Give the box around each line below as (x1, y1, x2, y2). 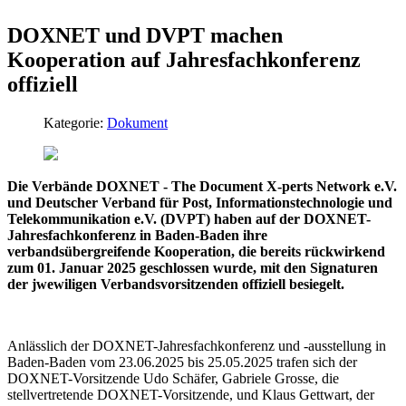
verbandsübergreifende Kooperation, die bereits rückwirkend (7, 243, 385, 259)
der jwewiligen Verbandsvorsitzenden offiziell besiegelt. (7, 275, 344, 292)
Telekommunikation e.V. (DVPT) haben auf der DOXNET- (7, 210, 371, 227)
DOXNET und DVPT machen (7, 23, 283, 47)
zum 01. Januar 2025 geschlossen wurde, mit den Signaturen (7, 259, 378, 275)
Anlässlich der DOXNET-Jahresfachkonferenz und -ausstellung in (7, 337, 386, 353)
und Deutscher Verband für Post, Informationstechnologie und (7, 194, 392, 210)
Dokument (107, 114, 168, 130)
